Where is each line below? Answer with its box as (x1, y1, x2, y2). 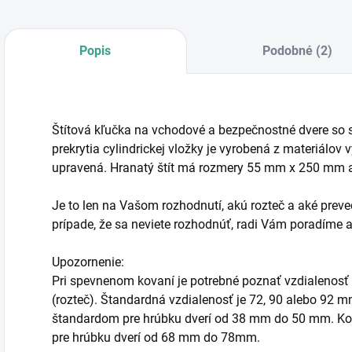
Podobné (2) (262, 43, 332, 58)
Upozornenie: (52, 255, 124, 269)
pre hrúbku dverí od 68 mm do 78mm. (52, 330, 260, 345)
